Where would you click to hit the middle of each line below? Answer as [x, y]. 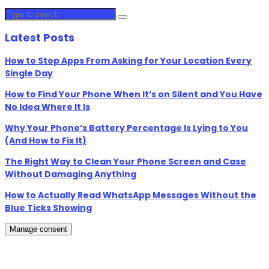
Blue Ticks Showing [48, 208]
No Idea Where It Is [47, 107]
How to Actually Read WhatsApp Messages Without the [131, 195]
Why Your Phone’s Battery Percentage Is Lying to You [126, 128]
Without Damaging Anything [71, 174]
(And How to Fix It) [46, 141]
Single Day [29, 73]
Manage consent [38, 229]
